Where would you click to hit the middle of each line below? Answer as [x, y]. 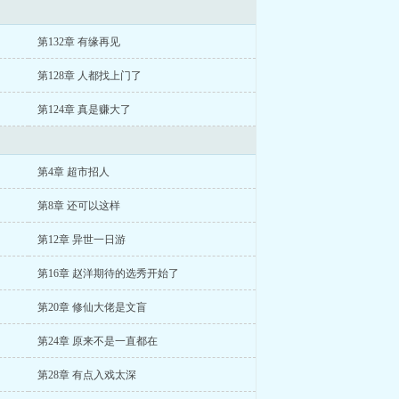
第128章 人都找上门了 [89, 76]
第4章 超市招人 [73, 172]
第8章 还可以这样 [78, 206]
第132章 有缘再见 [78, 42]
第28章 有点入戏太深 [86, 375]
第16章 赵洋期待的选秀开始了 [108, 273]
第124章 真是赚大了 [84, 110]
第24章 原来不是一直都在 [97, 341]
